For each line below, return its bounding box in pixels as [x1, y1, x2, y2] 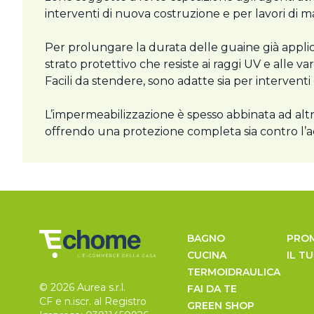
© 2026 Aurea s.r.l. [39, 281, 125, 294]
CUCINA [186, 249, 226, 262]
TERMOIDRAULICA [186, 266, 280, 279]
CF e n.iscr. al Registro [39, 295, 146, 308]
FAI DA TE [186, 282, 237, 296]
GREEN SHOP [186, 299, 254, 313]
